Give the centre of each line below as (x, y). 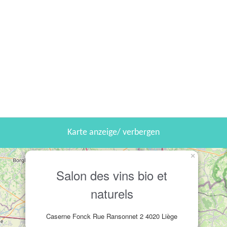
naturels (112, 193)
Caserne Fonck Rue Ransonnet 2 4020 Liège (112, 216)
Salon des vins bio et (112, 175)
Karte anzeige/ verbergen (113, 133)
